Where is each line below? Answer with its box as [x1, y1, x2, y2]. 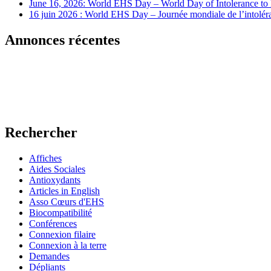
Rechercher [5, 124, 77, 140]
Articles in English [29, 185, 100, 196]
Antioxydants [29, 174, 80, 185]
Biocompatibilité [29, 207, 92, 218]
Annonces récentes [5, 31, 120, 48]
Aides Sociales [29, 163, 85, 174]
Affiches [29, 152, 62, 163]
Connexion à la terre [29, 240, 106, 250]
